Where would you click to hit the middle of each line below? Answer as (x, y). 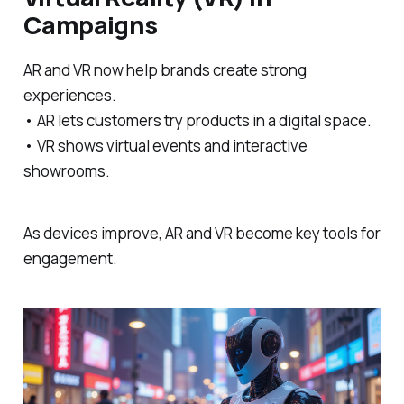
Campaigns (90, 25)
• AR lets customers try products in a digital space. (197, 120)
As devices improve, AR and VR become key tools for (202, 233)
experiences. (69, 95)
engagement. (70, 258)
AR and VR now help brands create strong (165, 69)
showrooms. (66, 170)
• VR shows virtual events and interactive (165, 145)
